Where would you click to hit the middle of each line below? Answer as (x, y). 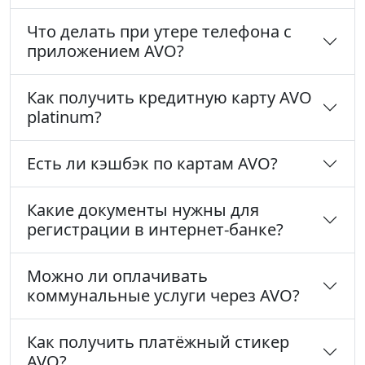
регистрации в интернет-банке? (155, 230)
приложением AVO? (106, 51)
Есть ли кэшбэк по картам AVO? (152, 164)
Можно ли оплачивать (117, 276)
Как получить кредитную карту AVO (169, 98)
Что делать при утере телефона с (159, 32)
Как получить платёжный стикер (158, 342)
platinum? (64, 117)
